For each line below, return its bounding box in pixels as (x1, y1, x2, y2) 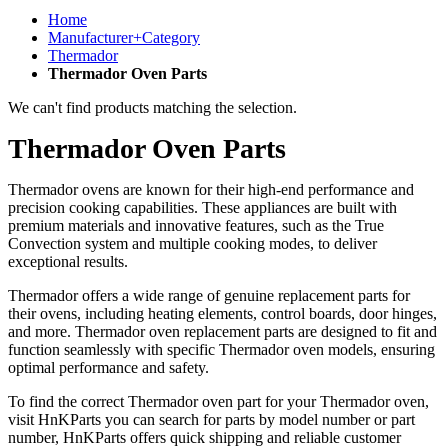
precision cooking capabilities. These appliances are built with (8, 199, 397, 217)
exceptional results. (8, 253, 132, 271)
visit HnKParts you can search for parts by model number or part (8, 411, 415, 429)
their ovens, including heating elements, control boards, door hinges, (8, 305, 437, 323)
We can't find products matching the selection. (8, 99, 297, 116)
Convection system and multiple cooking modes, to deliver (8, 235, 377, 253)
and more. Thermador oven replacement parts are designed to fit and (8, 323, 437, 341)
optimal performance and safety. (8, 359, 213, 377)
